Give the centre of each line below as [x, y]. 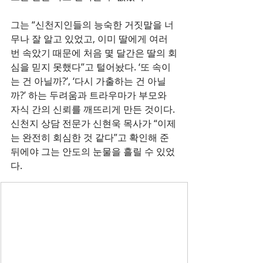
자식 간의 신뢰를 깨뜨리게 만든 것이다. [94, 109]
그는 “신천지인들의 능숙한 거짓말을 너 [92, 25]
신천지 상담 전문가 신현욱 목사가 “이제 [93, 123]
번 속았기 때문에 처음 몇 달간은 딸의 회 [94, 53]
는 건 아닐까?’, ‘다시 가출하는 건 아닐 [88, 81]
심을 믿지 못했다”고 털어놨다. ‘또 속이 [91, 67]
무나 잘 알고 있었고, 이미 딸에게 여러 [90, 39]
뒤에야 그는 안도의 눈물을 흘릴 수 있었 [93, 151]
